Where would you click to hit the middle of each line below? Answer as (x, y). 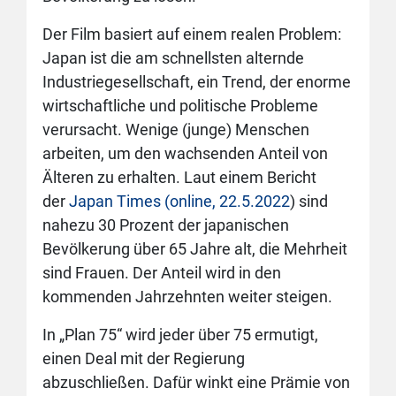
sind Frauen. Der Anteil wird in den (162, 273)
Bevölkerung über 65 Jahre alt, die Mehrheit (195, 249)
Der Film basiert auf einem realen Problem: (192, 34)
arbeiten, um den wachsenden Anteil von (185, 153)
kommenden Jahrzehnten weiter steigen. (187, 297)
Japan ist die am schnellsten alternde (173, 58)
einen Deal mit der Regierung (144, 358)
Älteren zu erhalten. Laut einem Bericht (179, 177)
